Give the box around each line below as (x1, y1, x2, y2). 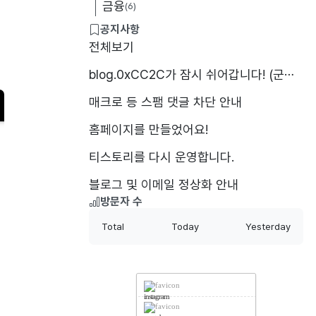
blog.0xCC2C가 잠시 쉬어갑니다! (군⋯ (89, 66, 294, 82)
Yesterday (245, 221, 291, 232)
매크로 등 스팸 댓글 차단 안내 (89, 94, 242, 109)
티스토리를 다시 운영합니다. (89, 149, 234, 164)
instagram (144, 292, 169, 300)
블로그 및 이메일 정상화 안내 (89, 176, 238, 192)
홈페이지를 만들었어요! (89, 121, 208, 137)
